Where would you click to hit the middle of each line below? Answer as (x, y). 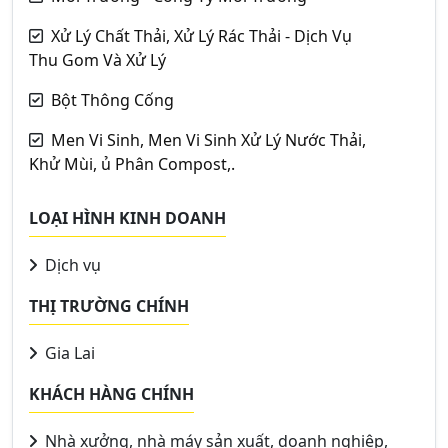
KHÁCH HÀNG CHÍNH (111, 394)
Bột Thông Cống (112, 100)
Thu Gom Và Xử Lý (97, 60)
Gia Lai (68, 353)
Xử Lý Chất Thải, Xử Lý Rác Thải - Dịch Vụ (201, 36)
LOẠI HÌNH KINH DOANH (127, 218)
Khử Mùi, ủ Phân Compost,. (132, 164)
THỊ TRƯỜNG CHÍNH (109, 306)
